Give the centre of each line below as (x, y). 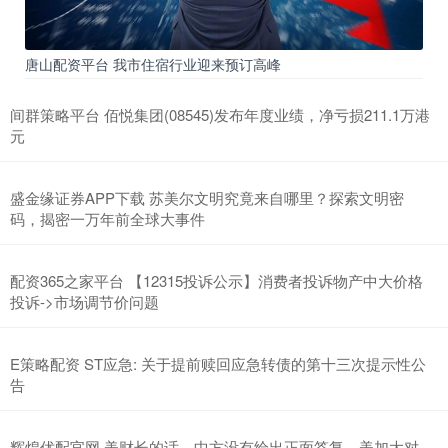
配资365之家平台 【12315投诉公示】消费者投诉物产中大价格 (216, 281)
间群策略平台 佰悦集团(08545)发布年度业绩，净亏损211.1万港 (220, 115)
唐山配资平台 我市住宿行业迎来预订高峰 (153, 64)
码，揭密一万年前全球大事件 (107, 219)
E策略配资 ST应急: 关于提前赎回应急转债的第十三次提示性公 (218, 364)
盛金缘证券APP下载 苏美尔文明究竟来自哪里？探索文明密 (207, 198)
